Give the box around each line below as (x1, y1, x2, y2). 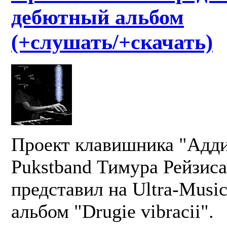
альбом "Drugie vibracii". (11, 200, 214, 222)
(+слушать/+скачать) (11, 29, 213, 54)
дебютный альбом (11, 5, 184, 29)
